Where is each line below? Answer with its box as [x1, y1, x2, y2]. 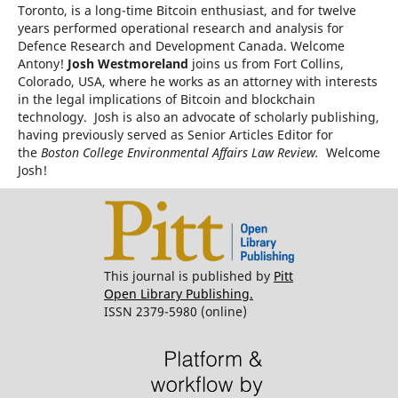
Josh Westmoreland [67, 54, 192, 72]
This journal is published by [103, 267, 274, 285]
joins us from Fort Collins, [191, 54, 344, 72]
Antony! [17, 54, 68, 72]
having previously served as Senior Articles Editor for [17, 125, 333, 143]
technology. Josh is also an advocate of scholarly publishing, [17, 107, 379, 125]
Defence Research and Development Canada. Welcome [17, 36, 345, 54]
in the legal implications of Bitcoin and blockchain [17, 90, 315, 107]
